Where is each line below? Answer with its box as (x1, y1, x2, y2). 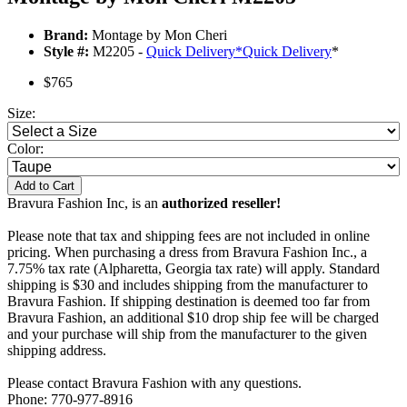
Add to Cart (15, 179, 74, 194)
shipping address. (7, 342, 106, 359)
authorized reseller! (162, 195, 281, 212)
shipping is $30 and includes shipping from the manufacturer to (7, 277, 368, 293)
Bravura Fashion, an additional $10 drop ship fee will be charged (7, 310, 379, 326)
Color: (7, 141, 44, 157)
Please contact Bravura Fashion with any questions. (7, 375, 302, 392)
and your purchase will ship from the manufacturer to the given (7, 326, 367, 342)
